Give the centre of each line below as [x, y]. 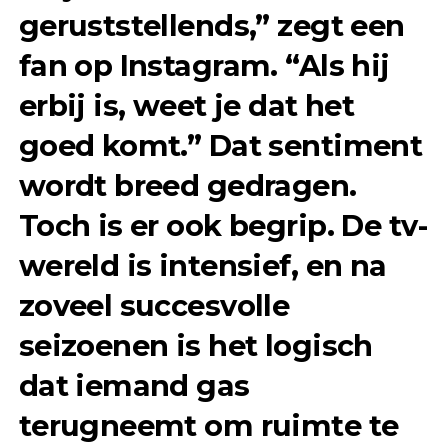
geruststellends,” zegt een [211, 26]
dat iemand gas [134, 386]
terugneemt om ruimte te [208, 426]
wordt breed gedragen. [187, 186]
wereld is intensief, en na [202, 266]
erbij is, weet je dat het [186, 106]
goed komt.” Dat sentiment [220, 146]
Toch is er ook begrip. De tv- [222, 226]
